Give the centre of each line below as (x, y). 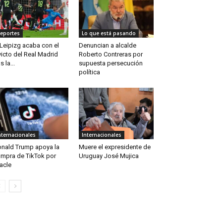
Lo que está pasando (109, 33)
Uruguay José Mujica (109, 156)
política (89, 72)
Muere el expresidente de (114, 147)
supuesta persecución (111, 63)
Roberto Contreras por (111, 55)
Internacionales (101, 135)
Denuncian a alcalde (107, 46)
